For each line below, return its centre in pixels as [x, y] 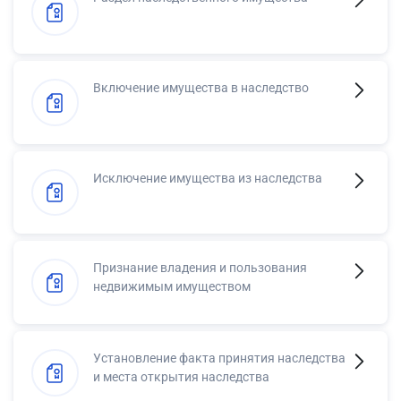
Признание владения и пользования [200, 268]
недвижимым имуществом [172, 287]
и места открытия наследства [181, 377]
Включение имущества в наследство [201, 87]
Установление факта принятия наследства [219, 358]
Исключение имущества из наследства [208, 178]
